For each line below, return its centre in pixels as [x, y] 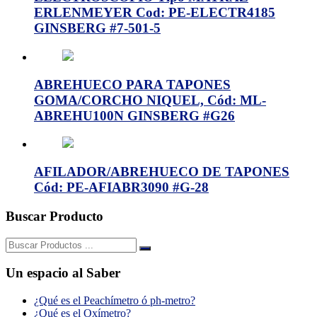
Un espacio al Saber [63, 273]
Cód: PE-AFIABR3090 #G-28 [121, 188]
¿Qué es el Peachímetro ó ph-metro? [115, 300]
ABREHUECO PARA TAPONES [132, 84]
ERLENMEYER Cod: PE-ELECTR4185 [155, 13]
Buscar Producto [54, 216]
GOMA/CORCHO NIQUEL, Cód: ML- [150, 100]
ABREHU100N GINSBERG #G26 [134, 115]
